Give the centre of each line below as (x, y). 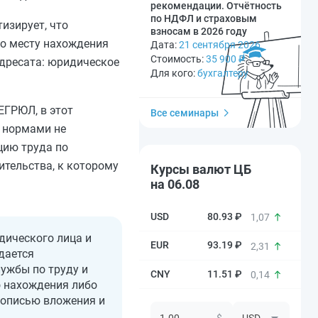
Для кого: (174, 73)
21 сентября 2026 (220, 45)
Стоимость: (178, 59)
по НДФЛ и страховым (204, 18)
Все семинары (185, 113)
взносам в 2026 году (199, 31)
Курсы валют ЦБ (201, 169)
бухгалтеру (223, 73)
